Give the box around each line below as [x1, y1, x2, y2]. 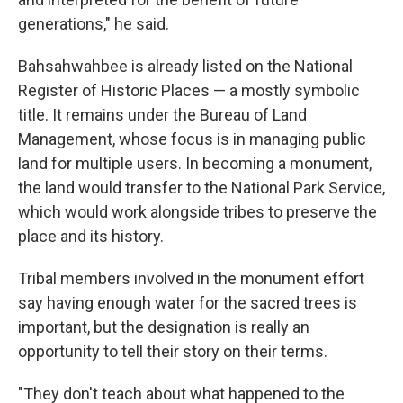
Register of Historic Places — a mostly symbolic [18, 81, 360, 100]
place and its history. [18, 227, 164, 246]
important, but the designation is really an [18, 318, 309, 336]
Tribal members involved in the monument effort [18, 269, 364, 288]
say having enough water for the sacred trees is [18, 293, 357, 312]
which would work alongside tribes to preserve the [18, 202, 377, 221]
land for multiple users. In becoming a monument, [18, 154, 372, 173]
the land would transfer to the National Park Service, [18, 178, 385, 197]
